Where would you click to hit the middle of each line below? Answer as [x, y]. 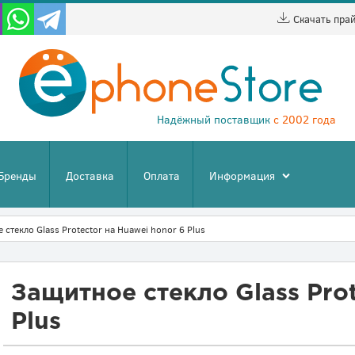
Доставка [90, 175]
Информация [242, 175]
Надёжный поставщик [215, 119]
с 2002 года [305, 119]
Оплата [162, 175]
